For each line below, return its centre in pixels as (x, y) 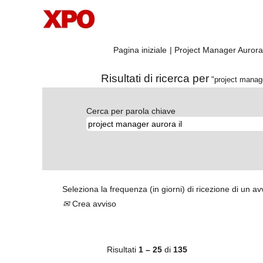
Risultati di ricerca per (155, 78)
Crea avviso (93, 204)
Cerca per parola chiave (131, 111)
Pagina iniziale (140, 50)
